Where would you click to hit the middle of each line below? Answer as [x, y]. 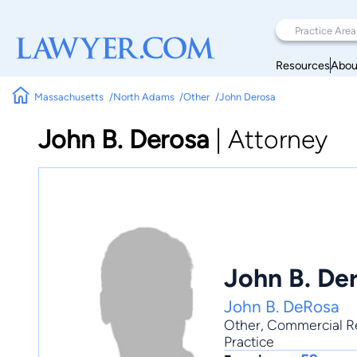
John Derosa [247, 96]
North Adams [143, 96]
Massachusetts [69, 96]
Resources [303, 65]
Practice [249, 341]
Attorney [278, 139]
